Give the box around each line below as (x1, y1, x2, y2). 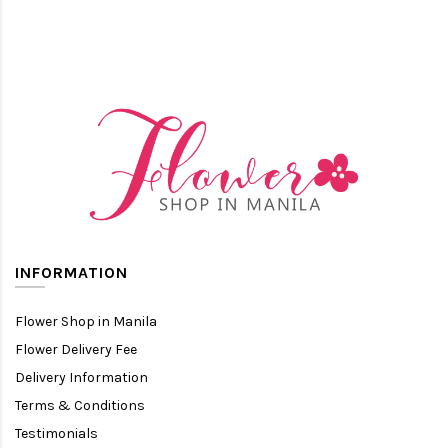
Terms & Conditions (15, 396, 145, 414)
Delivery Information (15, 368, 148, 386)
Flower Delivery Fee (15, 340, 137, 358)
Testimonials (15, 424, 98, 442)
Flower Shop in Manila (15, 312, 157, 330)
